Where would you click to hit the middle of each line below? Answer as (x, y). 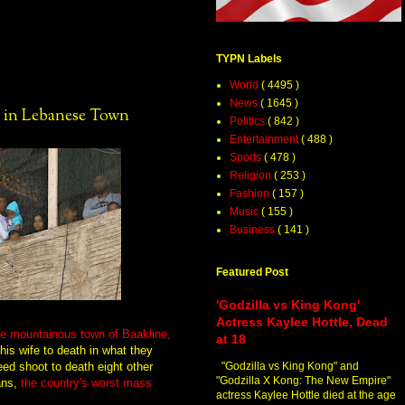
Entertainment (265, 140)
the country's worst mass (86, 382)
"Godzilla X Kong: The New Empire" (303, 381)
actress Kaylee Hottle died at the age (306, 396)
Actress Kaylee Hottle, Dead (302, 322)
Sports (247, 158)
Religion (252, 176)
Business (254, 230)
